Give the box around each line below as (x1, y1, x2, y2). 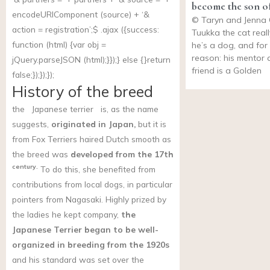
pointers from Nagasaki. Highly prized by (12, 193, 166, 204)
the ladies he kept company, (12, 209, 121, 219)
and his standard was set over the (12, 254, 144, 265)
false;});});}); (12, 69, 54, 80)
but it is (136, 118, 166, 129)
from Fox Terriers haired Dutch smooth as (12, 133, 171, 144)
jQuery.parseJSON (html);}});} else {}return (12, 54, 171, 64)
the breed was (12, 148, 71, 159)
